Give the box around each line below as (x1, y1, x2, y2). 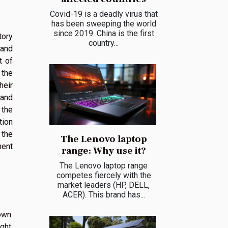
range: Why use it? (61, 144, 146, 157)
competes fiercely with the (56, 170, 151, 180)
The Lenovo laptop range (60, 160, 148, 170)
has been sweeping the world (51, 18, 156, 28)
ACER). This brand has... (62, 189, 145, 199)
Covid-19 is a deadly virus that (49, 9, 158, 19)
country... (89, 38, 119, 48)
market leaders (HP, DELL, (58, 180, 150, 190)
